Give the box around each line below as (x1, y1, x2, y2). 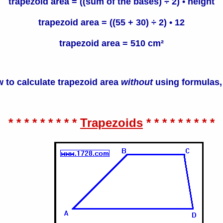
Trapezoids (80, 115, 143, 129)
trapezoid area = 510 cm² (59, 38, 164, 48)
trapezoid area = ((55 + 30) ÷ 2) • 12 (38, 17, 185, 27)
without (120, 77, 153, 87)
